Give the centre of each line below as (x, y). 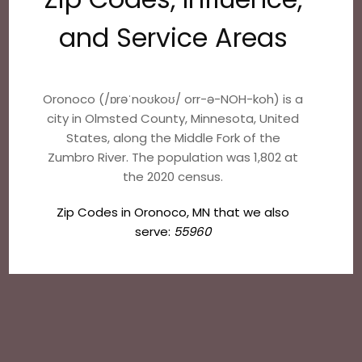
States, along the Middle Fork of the (173, 138)
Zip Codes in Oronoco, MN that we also (173, 212)
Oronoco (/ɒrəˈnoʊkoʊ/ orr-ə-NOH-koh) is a (173, 99)
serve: (155, 232)
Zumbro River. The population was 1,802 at (173, 157)
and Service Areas (173, 38)
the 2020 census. (173, 177)
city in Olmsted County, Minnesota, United (173, 118)
